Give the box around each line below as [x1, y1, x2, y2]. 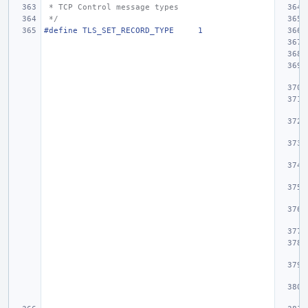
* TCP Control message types [49, 3, 179, 12]
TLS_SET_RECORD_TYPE [82, 26, 174, 35]
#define [44, 26, 78, 35]
